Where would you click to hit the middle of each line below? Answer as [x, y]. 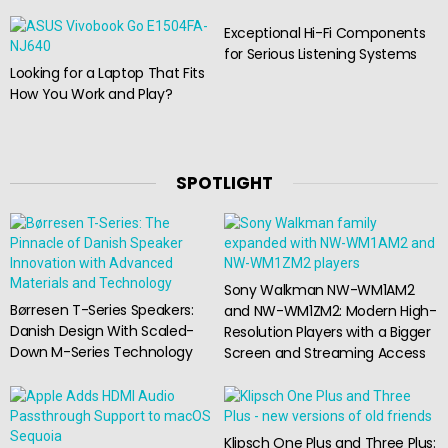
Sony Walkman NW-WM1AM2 [319, 289]
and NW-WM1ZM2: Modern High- [330, 310]
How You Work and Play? [91, 94]
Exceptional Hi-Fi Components [325, 33]
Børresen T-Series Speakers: [102, 309]
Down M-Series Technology [101, 351]
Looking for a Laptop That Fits [107, 73]
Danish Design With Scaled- [102, 330]
